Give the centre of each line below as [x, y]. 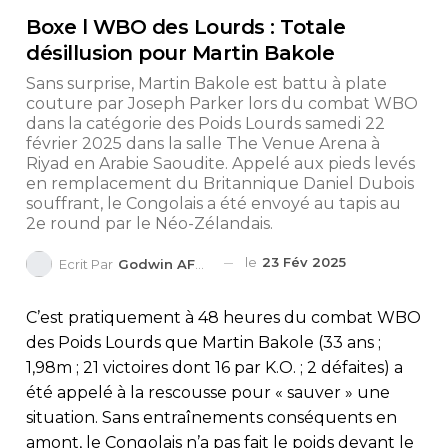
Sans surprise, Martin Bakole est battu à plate [206, 84]
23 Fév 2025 [304, 262]
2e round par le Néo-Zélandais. [149, 224]
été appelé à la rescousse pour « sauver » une [208, 392]
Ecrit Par [87, 263]
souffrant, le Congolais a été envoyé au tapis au [213, 204]
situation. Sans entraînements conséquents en [211, 417]
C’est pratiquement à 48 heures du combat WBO [223, 317]
